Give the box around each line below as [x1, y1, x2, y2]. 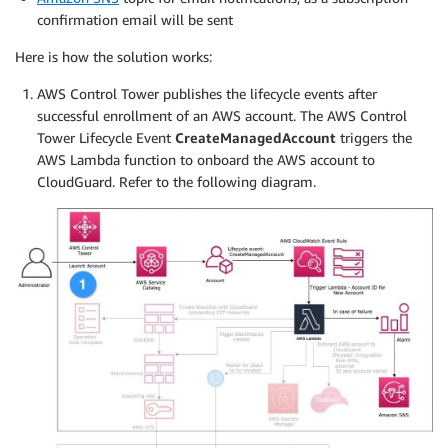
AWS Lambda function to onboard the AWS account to [37, 150, 375, 168]
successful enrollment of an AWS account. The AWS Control [37, 106, 407, 124]
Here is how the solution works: [15, 47, 212, 65]
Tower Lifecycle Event [37, 128, 175, 146]
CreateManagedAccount [175, 128, 340, 146]
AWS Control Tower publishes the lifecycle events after [37, 84, 377, 102]
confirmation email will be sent [37, 10, 233, 28]
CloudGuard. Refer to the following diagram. [37, 172, 316, 190]
